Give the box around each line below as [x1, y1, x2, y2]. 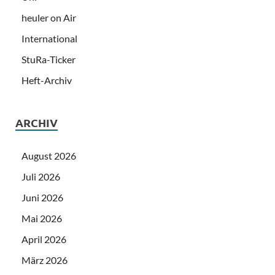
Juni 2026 [21, 191, 63, 203]
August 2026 [21, 149, 76, 161]
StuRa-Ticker [21, 53, 76, 65]
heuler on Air [21, 11, 76, 23]
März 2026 [21, 254, 68, 266]
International [21, 32, 77, 44]
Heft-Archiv [21, 74, 72, 86]
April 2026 [21, 233, 66, 245]
